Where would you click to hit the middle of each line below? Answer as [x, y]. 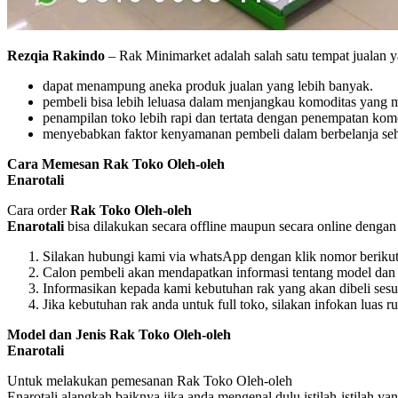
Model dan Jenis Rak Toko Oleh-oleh [119, 334]
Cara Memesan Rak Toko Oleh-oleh [116, 163]
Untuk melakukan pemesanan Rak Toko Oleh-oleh [150, 380]
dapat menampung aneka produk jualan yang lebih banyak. [208, 85]
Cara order [39, 210]
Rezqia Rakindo [56, 55]
